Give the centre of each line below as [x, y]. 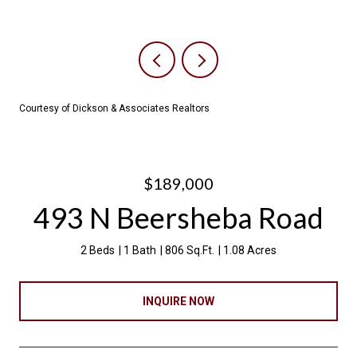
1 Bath [140, 250]
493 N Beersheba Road [178, 218]
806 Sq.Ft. [190, 250]
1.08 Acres [250, 250]
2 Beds [98, 250]
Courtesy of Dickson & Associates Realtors [114, 108]
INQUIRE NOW [178, 301]
